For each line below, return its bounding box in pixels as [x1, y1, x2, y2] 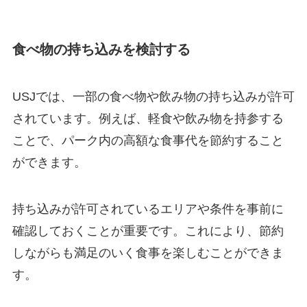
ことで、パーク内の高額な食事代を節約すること [12, 134, 284, 148]
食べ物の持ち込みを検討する [12, 41, 191, 57]
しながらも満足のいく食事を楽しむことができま [12, 246, 284, 260]
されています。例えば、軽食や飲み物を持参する [12, 112, 284, 126]
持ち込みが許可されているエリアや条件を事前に [12, 202, 284, 217]
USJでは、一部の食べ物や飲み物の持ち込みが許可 [12, 90, 295, 104]
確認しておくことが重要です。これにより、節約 [12, 224, 284, 238]
